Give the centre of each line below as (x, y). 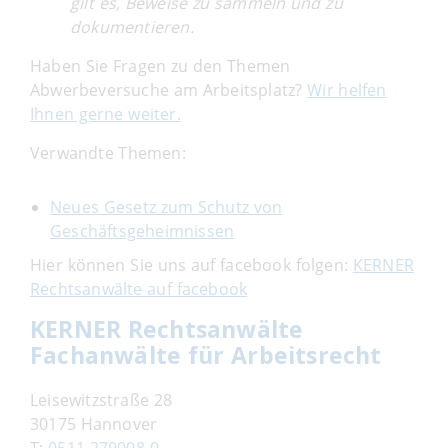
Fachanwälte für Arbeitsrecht (206, 354)
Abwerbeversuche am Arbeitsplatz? (169, 89)
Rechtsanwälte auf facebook (139, 288)
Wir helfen (347, 89)
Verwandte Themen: (108, 152)
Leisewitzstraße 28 (101, 399)
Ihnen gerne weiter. (105, 113)
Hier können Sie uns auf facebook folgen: (191, 264)
